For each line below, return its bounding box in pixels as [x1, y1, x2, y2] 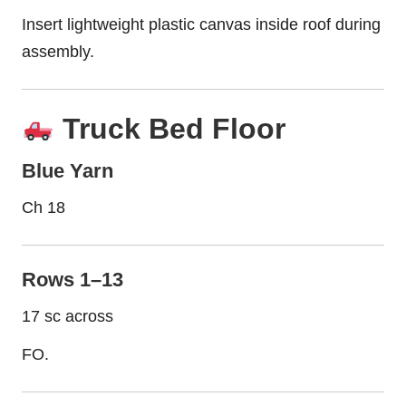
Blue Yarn [22, 159, 113, 183]
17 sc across [22, 307, 113, 326]
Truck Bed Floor [54, 112, 286, 146]
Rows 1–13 [22, 268, 123, 292]
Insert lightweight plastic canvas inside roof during [22, 15, 381, 34]
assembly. [22, 43, 94, 62]
